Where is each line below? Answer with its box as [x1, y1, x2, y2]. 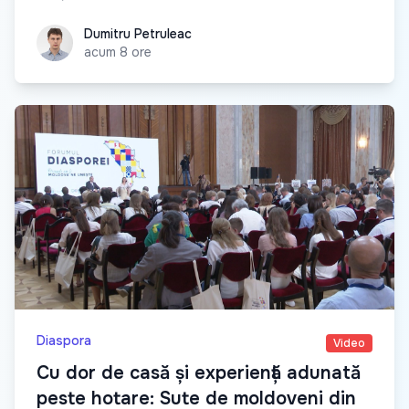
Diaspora [37, 331, 91, 349]
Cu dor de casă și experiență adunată [37, 361, 361, 384]
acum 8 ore [84, 43, 152, 60]
